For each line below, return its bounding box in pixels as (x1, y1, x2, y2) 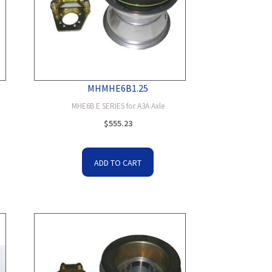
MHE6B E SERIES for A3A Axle (71, 100, 165, 111)
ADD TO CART (94, 157, 142, 168)
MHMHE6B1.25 (87, 82, 149, 94)
